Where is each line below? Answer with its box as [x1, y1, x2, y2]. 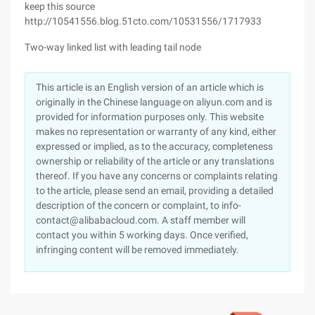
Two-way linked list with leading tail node [25, 41, 201, 53]
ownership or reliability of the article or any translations [36, 155, 274, 167]
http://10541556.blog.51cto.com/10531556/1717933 [25, 15, 262, 27]
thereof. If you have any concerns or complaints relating [36, 170, 278, 181]
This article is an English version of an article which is [36, 82, 264, 93]
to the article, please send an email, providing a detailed [36, 185, 274, 196]
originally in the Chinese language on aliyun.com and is [36, 96, 272, 108]
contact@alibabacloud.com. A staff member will [36, 214, 245, 226]
